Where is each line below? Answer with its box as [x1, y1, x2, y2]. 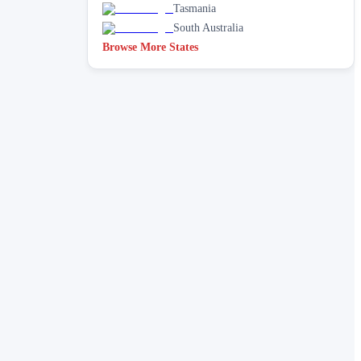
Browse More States [102, 40, 198, 53]
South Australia [173, 21, 243, 34]
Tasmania [173, 2, 216, 15]
